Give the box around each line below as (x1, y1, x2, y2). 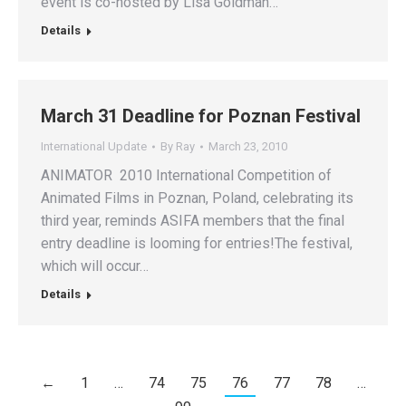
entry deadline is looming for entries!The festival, (41, 235, 353, 253)
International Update (41, 140, 147, 154)
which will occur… (41, 257, 149, 275)
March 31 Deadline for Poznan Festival (41, 105, 361, 128)
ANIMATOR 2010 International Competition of (41, 167, 332, 185)
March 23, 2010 (208, 140, 287, 154)
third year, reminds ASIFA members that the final (41, 212, 344, 230)
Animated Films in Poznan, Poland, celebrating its (41, 189, 353, 208)
